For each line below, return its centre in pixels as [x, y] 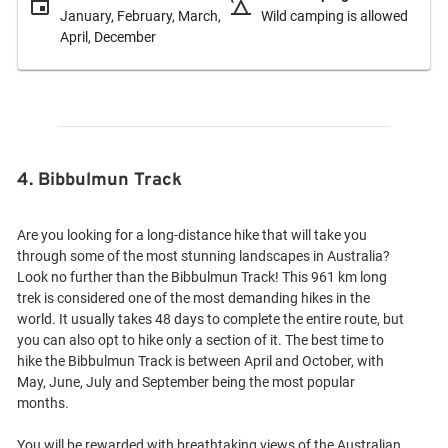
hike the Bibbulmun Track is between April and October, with [200, 361]
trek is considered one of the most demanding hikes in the [193, 298]
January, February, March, [140, 16]
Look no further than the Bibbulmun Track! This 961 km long [202, 277]
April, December [108, 37]
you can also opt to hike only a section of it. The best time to [200, 340]
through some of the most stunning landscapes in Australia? [203, 256]
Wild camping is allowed [334, 16]
